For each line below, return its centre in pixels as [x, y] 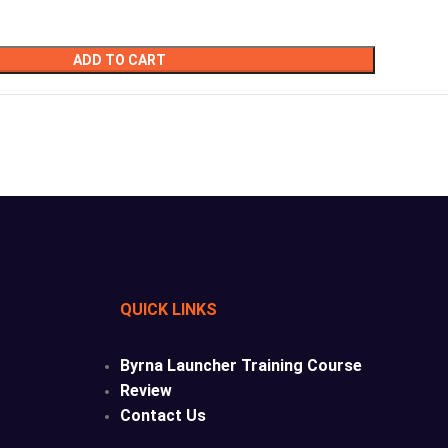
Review [145, 390]
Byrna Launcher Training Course [240, 365]
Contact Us [162, 415]
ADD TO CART [119, 60]
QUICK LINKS [168, 309]
